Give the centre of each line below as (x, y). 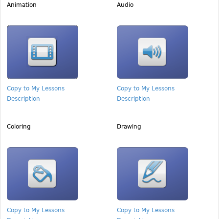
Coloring (19, 127)
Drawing (129, 127)
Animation (22, 5)
